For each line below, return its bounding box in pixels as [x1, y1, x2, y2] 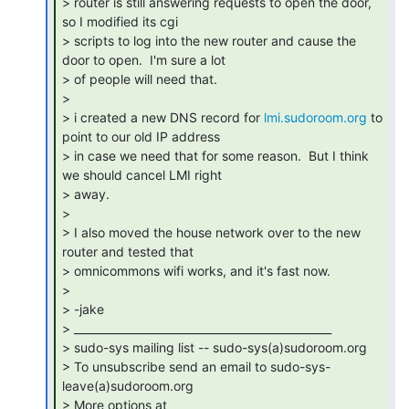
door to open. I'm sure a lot [62, 51, 225, 68]
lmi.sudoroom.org [264, 109, 367, 125]
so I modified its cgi [62, 13, 178, 29]
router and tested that [62, 243, 194, 259]
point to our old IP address [62, 128, 220, 144]
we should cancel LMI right [62, 166, 222, 183]
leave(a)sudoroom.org [62, 377, 194, 393]
